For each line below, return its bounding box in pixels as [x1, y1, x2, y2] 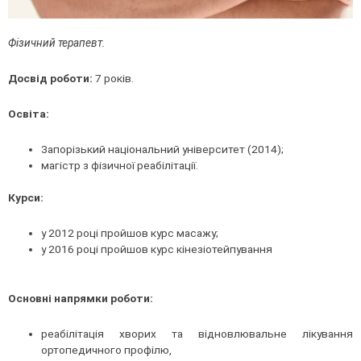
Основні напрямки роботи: [8, 291, 153, 305]
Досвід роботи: [8, 72, 93, 85]
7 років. [93, 72, 134, 85]
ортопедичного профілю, [41, 342, 175, 356]
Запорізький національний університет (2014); [41, 142, 284, 156]
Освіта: [8, 107, 49, 120]
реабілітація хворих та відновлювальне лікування [41, 326, 353, 340]
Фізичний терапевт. [8, 36, 106, 50]
